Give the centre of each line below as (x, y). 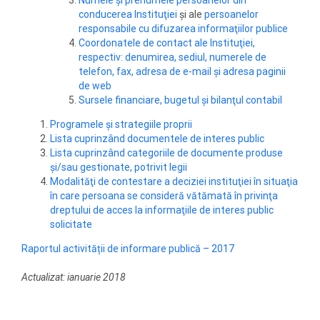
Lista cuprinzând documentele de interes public (157, 139)
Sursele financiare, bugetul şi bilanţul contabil (180, 100)
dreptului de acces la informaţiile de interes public (162, 210)
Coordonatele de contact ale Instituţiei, (167, 43)
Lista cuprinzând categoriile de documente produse (166, 153)
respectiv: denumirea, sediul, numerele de (172, 57)
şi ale (191, 14)
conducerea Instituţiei (128, 14)
